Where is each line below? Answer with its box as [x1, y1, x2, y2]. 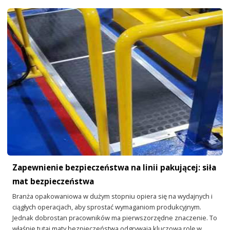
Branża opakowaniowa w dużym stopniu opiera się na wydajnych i [12, 191, 213, 201]
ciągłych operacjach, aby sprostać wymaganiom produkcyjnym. [12, 202, 202, 212]
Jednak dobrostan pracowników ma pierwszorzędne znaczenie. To [12, 213, 218, 222]
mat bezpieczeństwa [12, 176, 94, 186]
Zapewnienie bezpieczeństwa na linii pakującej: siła [12, 162, 217, 172]
